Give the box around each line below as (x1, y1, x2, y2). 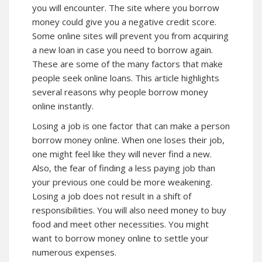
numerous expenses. (32, 246, 116, 258)
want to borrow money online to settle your (32, 232, 209, 244)
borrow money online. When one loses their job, (32, 134, 225, 146)
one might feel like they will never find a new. (32, 148, 212, 160)
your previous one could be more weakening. (32, 176, 212, 188)
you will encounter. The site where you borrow (32, 2, 219, 13)
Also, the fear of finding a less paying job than (32, 162, 215, 174)
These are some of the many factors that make (32, 58, 223, 70)
